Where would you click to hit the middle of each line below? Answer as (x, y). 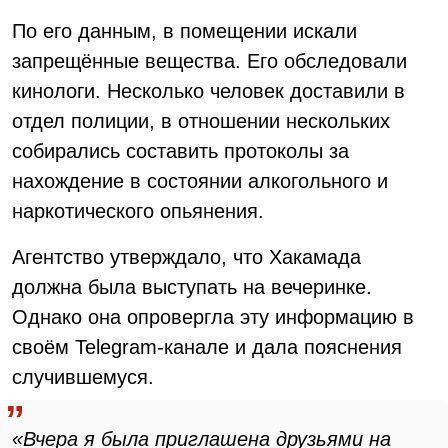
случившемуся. (83, 377)
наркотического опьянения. (138, 211)
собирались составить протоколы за (180, 151)
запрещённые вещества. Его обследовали (209, 61)
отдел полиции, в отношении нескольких (201, 121)
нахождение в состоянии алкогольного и (200, 181)
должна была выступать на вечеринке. (192, 287)
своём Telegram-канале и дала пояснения (207, 347)
